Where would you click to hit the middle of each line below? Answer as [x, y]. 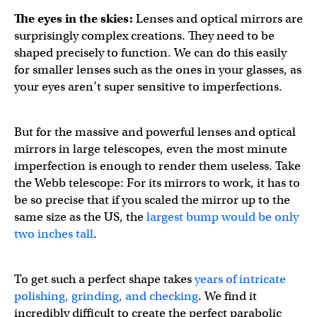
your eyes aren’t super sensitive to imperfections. [148, 86]
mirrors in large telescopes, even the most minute [151, 149]
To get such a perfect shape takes [104, 279]
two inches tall [54, 234]
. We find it [227, 296]
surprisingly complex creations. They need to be [144, 35]
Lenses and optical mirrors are [219, 18]
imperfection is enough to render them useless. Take [157, 166]
